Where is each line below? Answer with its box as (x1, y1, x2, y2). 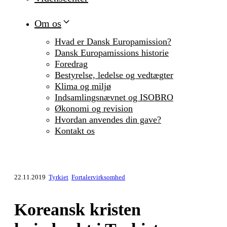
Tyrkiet (49, 173, 68, 181)
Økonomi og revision (55, 103, 133, 114)
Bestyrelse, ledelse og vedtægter (55, 70, 173, 81)
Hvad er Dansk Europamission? (55, 36, 171, 47)
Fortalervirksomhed (71, 173, 125, 181)
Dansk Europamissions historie (55, 48, 169, 58)
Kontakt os (55, 126, 95, 136)
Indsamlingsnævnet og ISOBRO (55, 92, 173, 103)
